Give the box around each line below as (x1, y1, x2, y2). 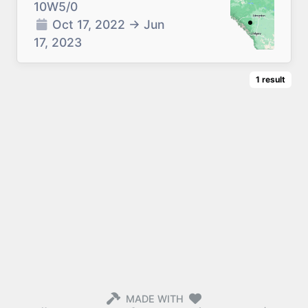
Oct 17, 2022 (52, 17, 125, 32)
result (262, 74, 285, 85)
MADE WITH (123, 293, 186, 305)
